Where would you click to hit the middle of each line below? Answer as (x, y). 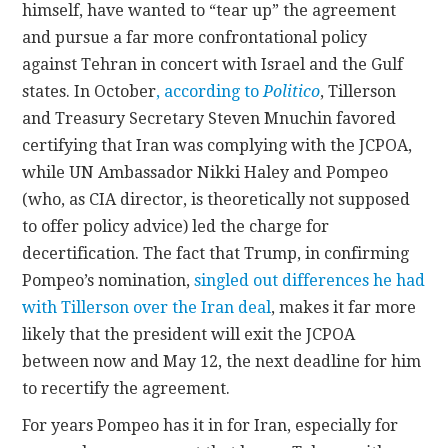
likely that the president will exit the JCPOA (189, 334)
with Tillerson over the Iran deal (147, 307)
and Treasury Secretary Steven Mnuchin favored (209, 118)
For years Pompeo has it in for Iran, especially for (210, 425)
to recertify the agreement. (126, 388)
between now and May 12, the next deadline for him (222, 361)
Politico (290, 91)
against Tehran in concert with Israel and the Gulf (213, 64)
